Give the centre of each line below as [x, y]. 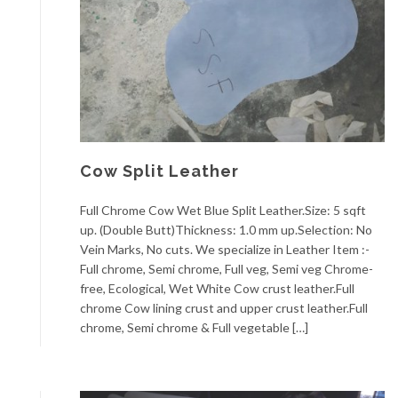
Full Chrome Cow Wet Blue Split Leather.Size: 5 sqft [223, 210]
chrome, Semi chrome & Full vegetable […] [194, 327]
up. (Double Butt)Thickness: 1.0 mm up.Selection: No [226, 229]
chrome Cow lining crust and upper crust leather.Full [224, 307]
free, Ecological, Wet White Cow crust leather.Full [217, 288]
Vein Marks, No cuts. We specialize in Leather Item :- [225, 249]
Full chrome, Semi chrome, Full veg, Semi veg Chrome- [227, 268]
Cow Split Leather [159, 171]
